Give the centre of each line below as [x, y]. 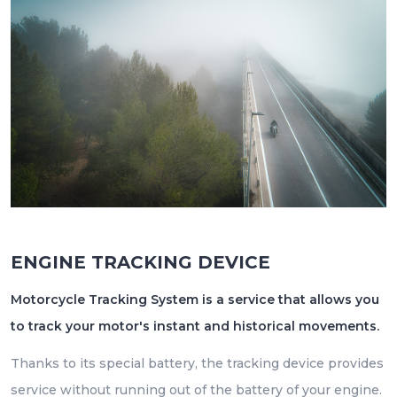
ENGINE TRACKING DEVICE [140, 263]
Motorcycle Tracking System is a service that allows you [195, 300]
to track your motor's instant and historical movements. [195, 327]
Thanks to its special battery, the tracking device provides [197, 363]
